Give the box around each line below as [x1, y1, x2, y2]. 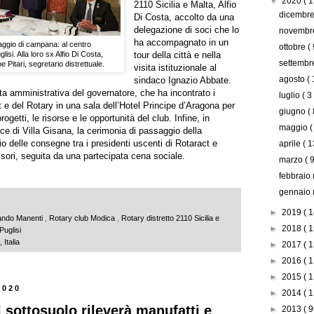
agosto [279, 74, 308, 85]
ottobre [279, 42, 308, 53]
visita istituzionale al [134, 62, 217, 73]
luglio [279, 90, 303, 101]
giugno [279, 107, 308, 117]
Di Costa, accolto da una [134, 11, 235, 22]
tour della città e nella [134, 49, 221, 60]
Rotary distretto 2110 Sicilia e [121, 213, 219, 222]
